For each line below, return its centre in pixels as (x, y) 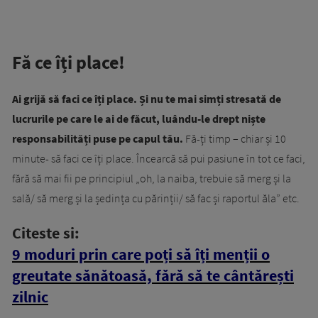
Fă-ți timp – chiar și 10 (235, 139)
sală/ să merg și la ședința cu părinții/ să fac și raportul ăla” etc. (156, 198)
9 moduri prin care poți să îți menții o (141, 254)
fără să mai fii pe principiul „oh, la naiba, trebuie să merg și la (152, 179)
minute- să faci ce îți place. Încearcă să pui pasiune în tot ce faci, (159, 159)
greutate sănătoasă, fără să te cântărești (153, 276)
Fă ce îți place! (68, 62)
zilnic (30, 297)
